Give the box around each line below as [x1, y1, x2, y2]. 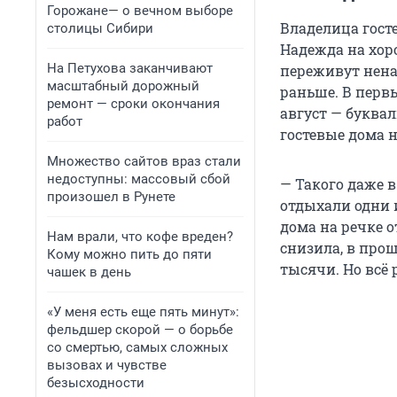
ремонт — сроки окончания [47, 96, 220, 112]
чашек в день [47, 264, 131, 280]
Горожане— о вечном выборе [47, 3, 233, 19]
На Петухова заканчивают [47, 60, 213, 76]
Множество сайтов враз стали [47, 153, 241, 169]
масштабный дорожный [47, 78, 199, 94]
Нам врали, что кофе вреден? [47, 229, 233, 245]
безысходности [47, 375, 144, 391]
